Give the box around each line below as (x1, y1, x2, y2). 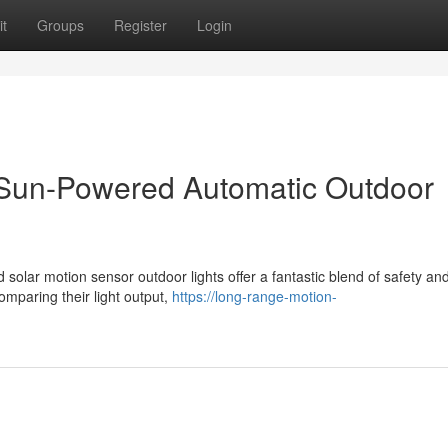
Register (114, 15, 167, 35)
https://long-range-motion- (172, 286, 337, 306)
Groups (37, 15, 84, 35)
